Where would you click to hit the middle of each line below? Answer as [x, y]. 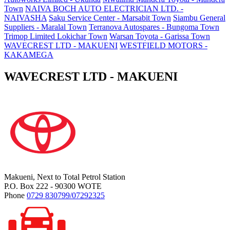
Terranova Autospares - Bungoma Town [154, 27]
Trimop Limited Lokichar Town [56, 36]
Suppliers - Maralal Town [45, 27]
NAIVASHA [25, 17]
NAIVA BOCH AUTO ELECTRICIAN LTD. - [104, 8]
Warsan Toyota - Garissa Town [160, 36]
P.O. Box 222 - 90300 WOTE [53, 186]
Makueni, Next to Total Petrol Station [65, 177]
